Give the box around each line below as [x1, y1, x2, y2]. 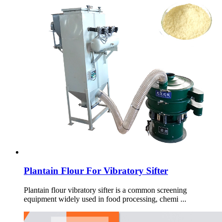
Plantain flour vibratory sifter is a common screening [24, 186, 187, 195]
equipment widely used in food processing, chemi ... [24, 195, 186, 204]
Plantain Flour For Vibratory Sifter [24, 166, 168, 176]
